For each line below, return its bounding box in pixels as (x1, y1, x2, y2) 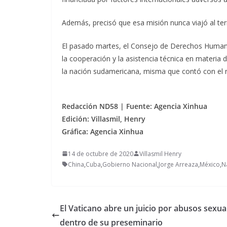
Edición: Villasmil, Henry (62, 113, 145, 124)
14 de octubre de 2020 (68, 149, 133, 158)
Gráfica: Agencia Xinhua (62, 126, 143, 136)
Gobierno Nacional (102, 160, 157, 169)
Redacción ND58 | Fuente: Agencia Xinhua (62, 101, 207, 111)
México (200, 160, 220, 169)
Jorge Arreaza (159, 160, 198, 169)
